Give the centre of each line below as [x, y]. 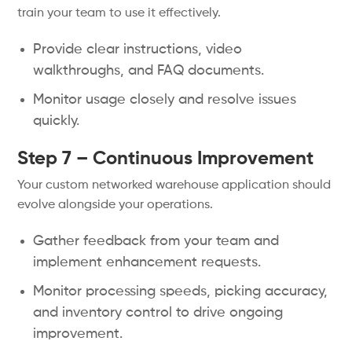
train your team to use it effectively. [119, 13]
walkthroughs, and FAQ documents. [149, 71]
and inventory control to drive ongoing [158, 313]
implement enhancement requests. [147, 262]
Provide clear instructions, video [138, 49]
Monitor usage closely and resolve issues [165, 100]
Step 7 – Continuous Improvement [166, 159]
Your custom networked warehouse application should [174, 185]
